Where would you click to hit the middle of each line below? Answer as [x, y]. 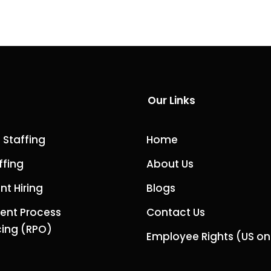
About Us [170, 164]
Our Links [171, 100]
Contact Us [176, 212]
